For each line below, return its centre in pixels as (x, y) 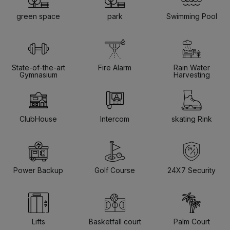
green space (39, 16)
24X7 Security (192, 170)
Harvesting (191, 74)
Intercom (115, 119)
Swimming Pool (191, 16)
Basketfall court (115, 221)
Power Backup (39, 170)
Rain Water (191, 67)
